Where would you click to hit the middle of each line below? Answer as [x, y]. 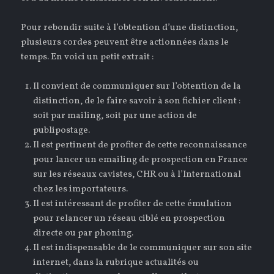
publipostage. [62, 130]
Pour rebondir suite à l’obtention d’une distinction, [130, 28]
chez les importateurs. [81, 189]
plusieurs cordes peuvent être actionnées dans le [125, 42]
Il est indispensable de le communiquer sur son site [143, 248]
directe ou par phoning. [83, 233]
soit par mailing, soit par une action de [115, 116]
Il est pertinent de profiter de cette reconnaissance [140, 145]
